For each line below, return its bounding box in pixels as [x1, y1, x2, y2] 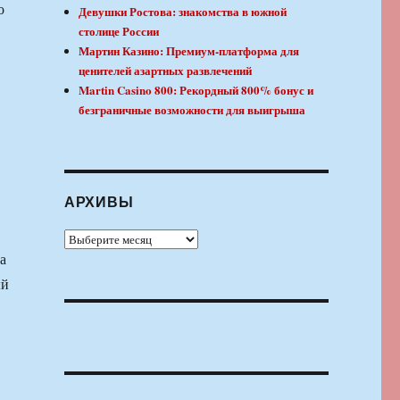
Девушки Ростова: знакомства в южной [79, 3, 287, 21]
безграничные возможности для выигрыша [79, 101, 306, 119]
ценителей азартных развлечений [79, 62, 253, 79]
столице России [79, 22, 160, 40]
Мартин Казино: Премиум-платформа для [79, 42, 300, 60]
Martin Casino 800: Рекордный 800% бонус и [79, 81, 314, 99]
